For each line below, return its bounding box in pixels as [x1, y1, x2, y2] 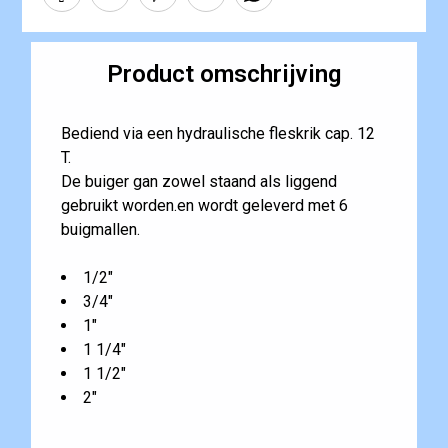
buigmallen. [60, 220, 140, 240]
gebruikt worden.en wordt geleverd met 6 [60, 196, 348, 216]
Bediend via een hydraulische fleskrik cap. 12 [60, 124, 375, 144]
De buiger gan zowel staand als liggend [60, 172, 337, 192]
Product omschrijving [107, 60, 341, 89]
